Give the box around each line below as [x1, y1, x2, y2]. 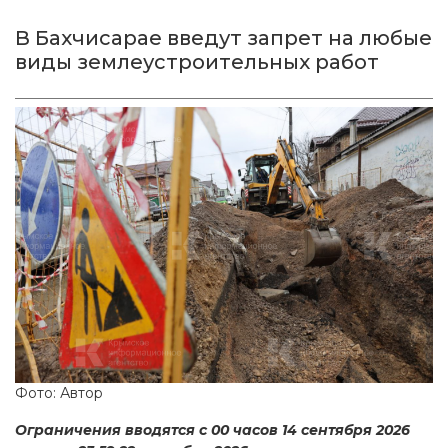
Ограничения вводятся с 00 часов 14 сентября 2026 [15, 421, 410, 440]
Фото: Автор [15, 384, 103, 403]
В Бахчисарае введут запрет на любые [15, 25, 432, 50]
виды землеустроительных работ [15, 49, 379, 74]
